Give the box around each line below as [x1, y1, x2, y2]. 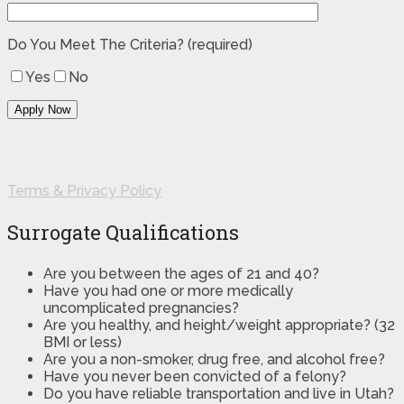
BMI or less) [43, 334, 122, 352]
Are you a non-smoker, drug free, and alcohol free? [43, 351, 385, 369]
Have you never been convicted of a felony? [43, 368, 346, 386]
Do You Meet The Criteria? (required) [7, 36, 252, 54]
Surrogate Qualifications [7, 219, 239, 246]
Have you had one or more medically [43, 282, 293, 300]
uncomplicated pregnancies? [43, 299, 239, 317]
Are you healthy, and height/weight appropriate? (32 [43, 317, 395, 335]
